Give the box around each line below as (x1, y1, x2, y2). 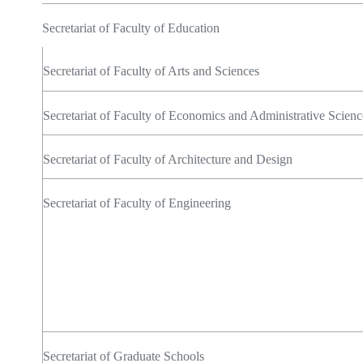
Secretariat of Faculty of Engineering (43, 196, 231, 210)
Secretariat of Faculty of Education (42, 21, 220, 35)
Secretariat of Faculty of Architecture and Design (43, 152, 293, 166)
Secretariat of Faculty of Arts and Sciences (43, 64, 263, 78)
